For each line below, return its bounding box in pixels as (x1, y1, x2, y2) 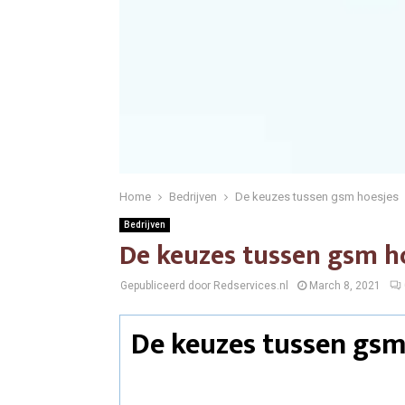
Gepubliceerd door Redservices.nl (120, 279, 288, 292)
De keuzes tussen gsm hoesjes (235, 190, 399, 203)
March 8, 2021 (309, 279, 381, 292)
